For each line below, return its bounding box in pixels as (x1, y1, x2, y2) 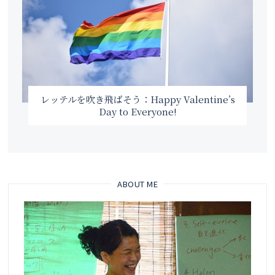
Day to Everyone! (98, 104, 177, 118)
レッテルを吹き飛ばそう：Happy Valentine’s (40, 92, 235, 106)
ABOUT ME (117, 177, 158, 190)
